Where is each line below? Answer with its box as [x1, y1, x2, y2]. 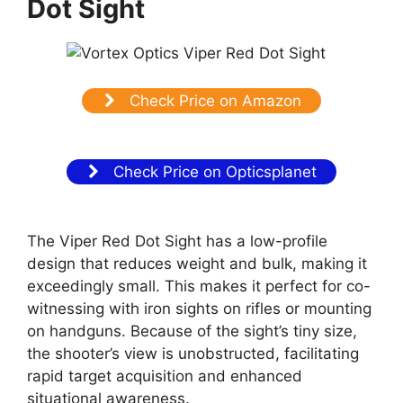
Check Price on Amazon [124, 91, 301, 110]
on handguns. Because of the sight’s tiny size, [27, 321, 357, 340]
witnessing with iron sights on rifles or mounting [27, 299, 372, 318]
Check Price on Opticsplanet [109, 162, 318, 181]
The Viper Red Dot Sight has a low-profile [27, 231, 327, 250]
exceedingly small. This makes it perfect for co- [27, 276, 371, 295]
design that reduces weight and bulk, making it [27, 254, 367, 273]
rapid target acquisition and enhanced [27, 366, 302, 385]
